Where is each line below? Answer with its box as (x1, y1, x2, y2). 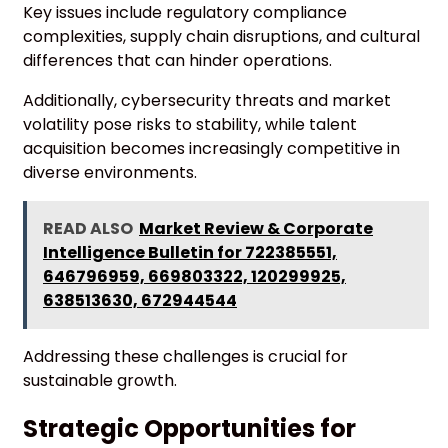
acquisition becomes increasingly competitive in (23, 137, 400, 161)
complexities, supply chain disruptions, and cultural (23, 25, 420, 49)
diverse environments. (23, 161, 197, 185)
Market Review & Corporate (139, 217, 373, 241)
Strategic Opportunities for (23, 412, 356, 446)
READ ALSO (43, 217, 133, 241)
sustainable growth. (23, 369, 177, 393)
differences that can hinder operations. (23, 49, 332, 73)
